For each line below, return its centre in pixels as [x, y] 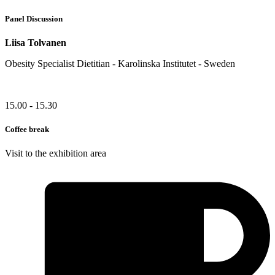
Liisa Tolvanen [36, 42]
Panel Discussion [34, 18]
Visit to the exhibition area [56, 153]
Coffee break [27, 129]
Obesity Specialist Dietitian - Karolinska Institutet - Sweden [120, 63]
